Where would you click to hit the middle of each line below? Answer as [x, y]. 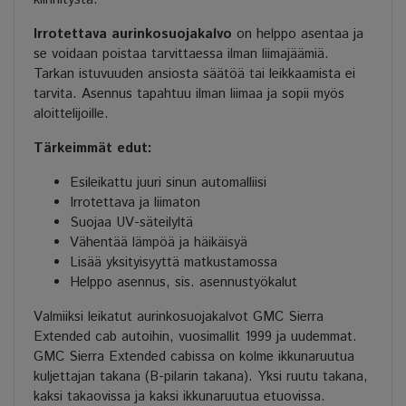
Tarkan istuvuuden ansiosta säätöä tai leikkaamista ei [194, 74]
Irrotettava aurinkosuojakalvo [133, 34]
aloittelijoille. [71, 114]
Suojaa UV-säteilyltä [131, 223]
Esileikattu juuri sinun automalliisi [168, 183]
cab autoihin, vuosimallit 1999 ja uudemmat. [226, 337]
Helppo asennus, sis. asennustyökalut [184, 283]
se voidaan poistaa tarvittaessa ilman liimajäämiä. [181, 54]
